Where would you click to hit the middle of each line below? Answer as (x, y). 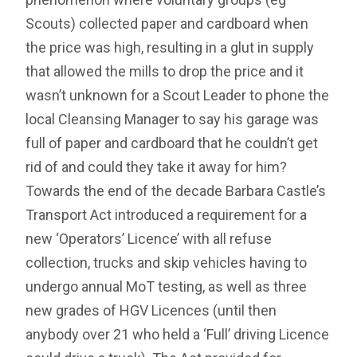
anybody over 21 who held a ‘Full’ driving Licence (178, 335)
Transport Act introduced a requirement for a (167, 215)
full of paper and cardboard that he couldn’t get (172, 143)
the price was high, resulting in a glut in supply (170, 48)
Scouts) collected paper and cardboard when (167, 24)
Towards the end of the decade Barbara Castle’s (176, 191)
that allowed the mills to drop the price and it (165, 72)
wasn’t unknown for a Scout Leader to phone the (178, 96)
